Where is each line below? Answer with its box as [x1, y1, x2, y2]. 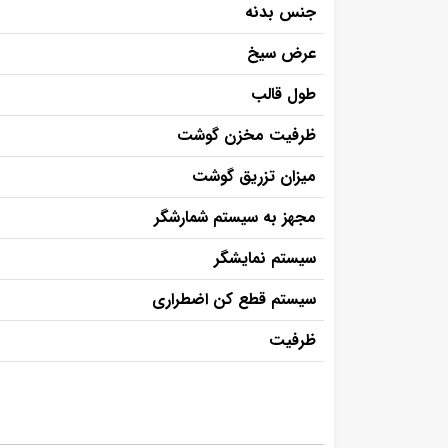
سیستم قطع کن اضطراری [152, 287, 316, 312]
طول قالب [251, 82, 316, 107]
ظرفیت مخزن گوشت [177, 123, 316, 148]
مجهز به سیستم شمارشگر [154, 205, 316, 230]
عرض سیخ [247, 41, 316, 66]
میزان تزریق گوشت [192, 164, 316, 189]
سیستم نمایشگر [214, 246, 316, 271]
